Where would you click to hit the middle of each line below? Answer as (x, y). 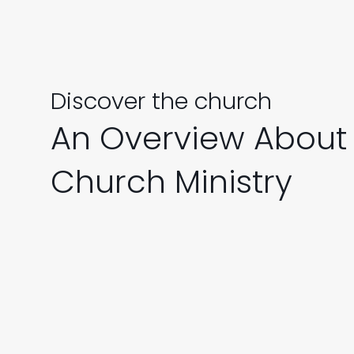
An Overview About (199, 138)
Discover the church (161, 101)
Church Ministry (171, 182)
